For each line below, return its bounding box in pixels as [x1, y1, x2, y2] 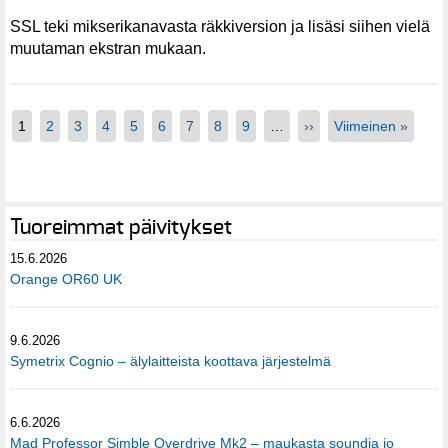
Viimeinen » [334, 117, 408, 134]
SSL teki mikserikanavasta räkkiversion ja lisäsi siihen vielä [10, 17, 430, 35]
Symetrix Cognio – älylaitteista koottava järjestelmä [10, 352, 331, 369]
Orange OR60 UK [10, 270, 122, 287]
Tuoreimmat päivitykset [10, 216, 232, 238]
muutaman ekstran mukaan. [10, 39, 206, 57]
